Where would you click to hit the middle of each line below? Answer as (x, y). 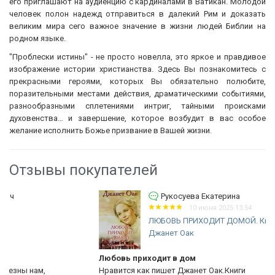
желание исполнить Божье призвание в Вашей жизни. (110, 130)
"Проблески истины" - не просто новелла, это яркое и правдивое (137, 56)
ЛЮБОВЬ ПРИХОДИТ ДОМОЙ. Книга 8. (138, 220)
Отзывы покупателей (83, 170)
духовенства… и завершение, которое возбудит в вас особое (137, 118)
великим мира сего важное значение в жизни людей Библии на (137, 26)
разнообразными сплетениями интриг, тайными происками (137, 106)
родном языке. (37, 38)
